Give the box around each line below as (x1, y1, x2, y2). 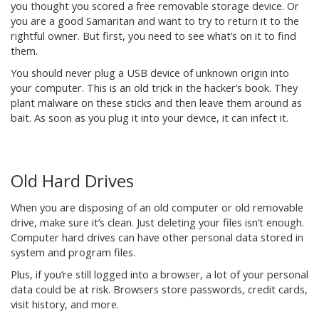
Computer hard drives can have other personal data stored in (11, 231, 303, 244)
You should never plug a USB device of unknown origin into (11, 66, 289, 80)
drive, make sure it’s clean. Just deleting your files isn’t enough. (11, 216, 304, 229)
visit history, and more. (11, 298, 119, 311)
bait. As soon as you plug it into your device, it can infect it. (11, 111, 288, 125)
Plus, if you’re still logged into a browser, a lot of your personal (11, 268, 308, 281)
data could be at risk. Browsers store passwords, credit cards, (11, 283, 308, 296)
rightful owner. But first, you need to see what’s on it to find (11, 29, 296, 43)
